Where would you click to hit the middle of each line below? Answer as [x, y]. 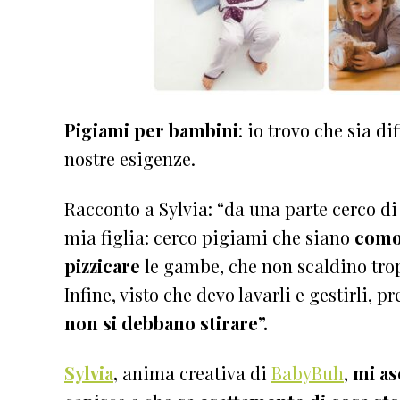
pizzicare [102, 265]
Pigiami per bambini [151, 129]
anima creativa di [197, 372]
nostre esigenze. [130, 158]
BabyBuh [308, 372]
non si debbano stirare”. [168, 322]
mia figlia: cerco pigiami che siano [209, 237]
